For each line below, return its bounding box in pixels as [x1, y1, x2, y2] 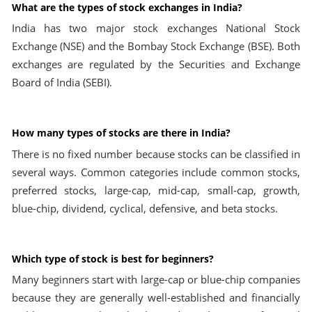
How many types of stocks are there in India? [11, 126, 231, 140]
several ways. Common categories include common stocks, [11, 164, 301, 180]
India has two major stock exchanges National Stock [11, 21, 301, 36]
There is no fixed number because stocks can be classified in [11, 146, 301, 162]
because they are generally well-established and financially [11, 290, 301, 306]
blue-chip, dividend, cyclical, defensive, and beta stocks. [11, 201, 278, 216]
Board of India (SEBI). [11, 75, 112, 91]
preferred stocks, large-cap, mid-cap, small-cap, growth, [11, 182, 301, 198]
